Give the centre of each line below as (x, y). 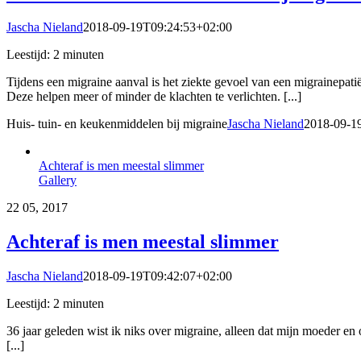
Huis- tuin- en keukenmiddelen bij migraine (117, 124)
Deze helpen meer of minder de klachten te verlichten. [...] (154, 97)
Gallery (58, 180)
